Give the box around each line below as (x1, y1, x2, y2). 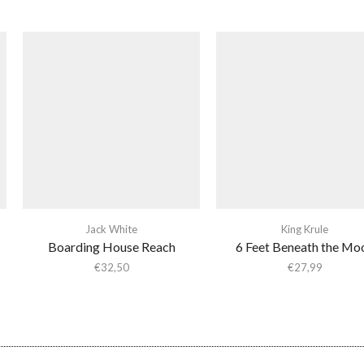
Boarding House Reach (47, 239, 175, 254)
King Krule (281, 223, 328, 236)
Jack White (85, 223, 137, 236)
